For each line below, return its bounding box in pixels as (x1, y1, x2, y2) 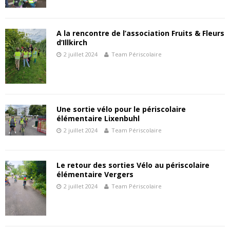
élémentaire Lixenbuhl (56, 113, 140, 124)
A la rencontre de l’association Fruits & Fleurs (56, 28, 224, 39)
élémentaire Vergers (56, 169, 133, 180)
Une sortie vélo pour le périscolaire (56, 104, 186, 114)
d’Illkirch (56, 37, 87, 48)
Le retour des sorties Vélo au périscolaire (56, 160, 209, 170)
